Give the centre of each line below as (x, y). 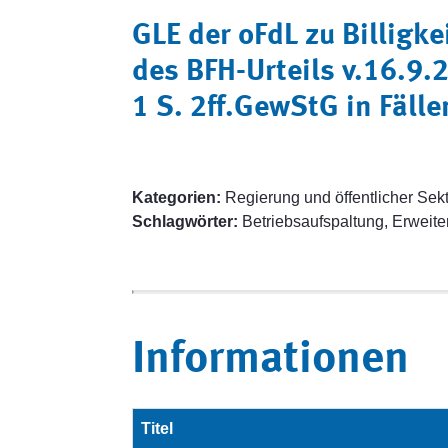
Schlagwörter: (185, 221)
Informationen (270, 360)
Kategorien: (176, 197)
